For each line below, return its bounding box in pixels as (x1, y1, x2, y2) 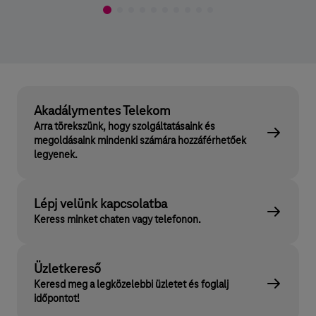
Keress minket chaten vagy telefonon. (34, 214, 201, 226)
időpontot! (34, 293, 80, 305)
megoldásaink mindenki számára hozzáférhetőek (34, 135, 246, 147)
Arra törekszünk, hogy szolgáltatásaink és (34, 121, 215, 133)
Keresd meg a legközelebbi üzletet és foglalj (34, 279, 229, 291)
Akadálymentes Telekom (34, 104, 171, 119)
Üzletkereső (34, 262, 101, 276)
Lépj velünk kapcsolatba (34, 197, 167, 212)
